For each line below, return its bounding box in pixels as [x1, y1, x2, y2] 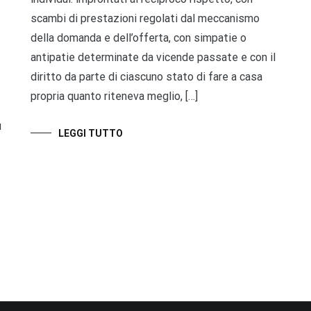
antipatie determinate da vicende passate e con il [30, 50, 276, 64]
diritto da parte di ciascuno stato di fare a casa [30, 69, 262, 83]
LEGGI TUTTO [58, 127, 123, 139]
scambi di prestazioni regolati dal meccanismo [30, 11, 260, 25]
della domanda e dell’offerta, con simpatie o [30, 31, 246, 44]
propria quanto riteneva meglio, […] [30, 89, 198, 103]
